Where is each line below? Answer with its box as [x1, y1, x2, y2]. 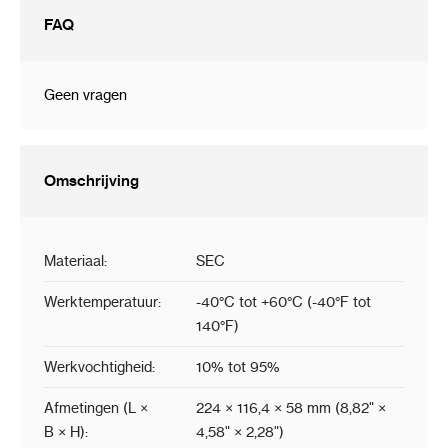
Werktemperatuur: [44, 293, 161, 312]
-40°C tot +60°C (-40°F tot [196, 293, 371, 312]
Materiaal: [44, 252, 107, 271]
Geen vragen [44, 86, 127, 105]
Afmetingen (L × [44, 399, 148, 418]
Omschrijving [44, 171, 139, 191]
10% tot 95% [196, 358, 280, 377]
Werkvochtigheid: [44, 358, 155, 377]
